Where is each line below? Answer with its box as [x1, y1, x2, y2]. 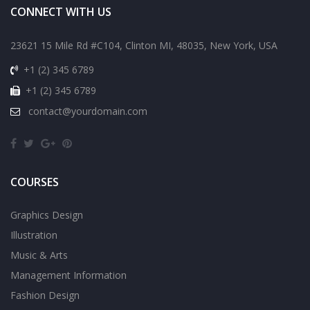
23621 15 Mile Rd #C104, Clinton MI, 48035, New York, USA [10, 38, 277, 52]
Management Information [10, 268, 127, 282]
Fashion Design [10, 288, 80, 302]
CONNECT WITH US [10, 3, 111, 19]
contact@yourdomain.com [26, 104, 147, 118]
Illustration [10, 228, 57, 241]
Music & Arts [10, 248, 68, 262]
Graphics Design [10, 208, 83, 221]
